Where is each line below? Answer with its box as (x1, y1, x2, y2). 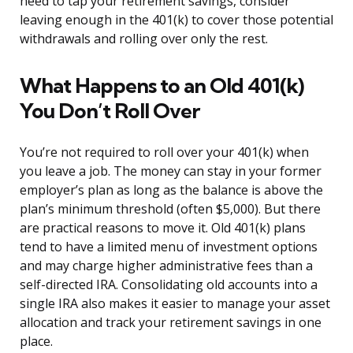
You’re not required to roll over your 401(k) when (20, 143, 309, 162)
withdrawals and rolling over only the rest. (20, 30, 268, 48)
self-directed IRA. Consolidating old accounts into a (20, 276, 318, 294)
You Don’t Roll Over (20, 98, 199, 124)
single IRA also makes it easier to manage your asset (20, 295, 330, 313)
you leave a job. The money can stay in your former (20, 162, 321, 180)
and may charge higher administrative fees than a (20, 257, 313, 275)
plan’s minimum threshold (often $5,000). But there (20, 200, 321, 218)
